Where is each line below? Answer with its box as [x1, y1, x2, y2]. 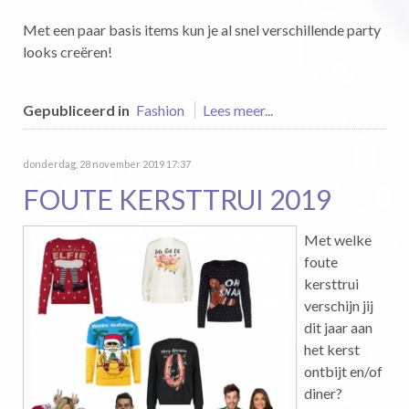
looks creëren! [23, 43, 112, 60]
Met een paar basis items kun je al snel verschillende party [23, 21, 381, 38]
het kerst [304, 341, 360, 358]
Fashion [136, 101, 184, 119]
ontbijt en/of [304, 362, 383, 380]
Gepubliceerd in [23, 101, 130, 119]
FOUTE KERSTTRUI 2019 [23, 183, 331, 215]
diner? [304, 384, 342, 402]
